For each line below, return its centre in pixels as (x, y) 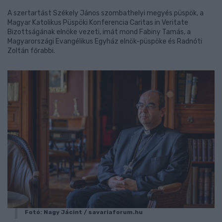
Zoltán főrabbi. (31, 51)
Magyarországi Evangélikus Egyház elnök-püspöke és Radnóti (105, 41)
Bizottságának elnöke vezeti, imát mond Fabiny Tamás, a (99, 32)
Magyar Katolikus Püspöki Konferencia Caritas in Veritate (98, 23)
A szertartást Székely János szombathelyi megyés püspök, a (106, 13)
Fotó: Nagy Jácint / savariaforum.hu (84, 212)
